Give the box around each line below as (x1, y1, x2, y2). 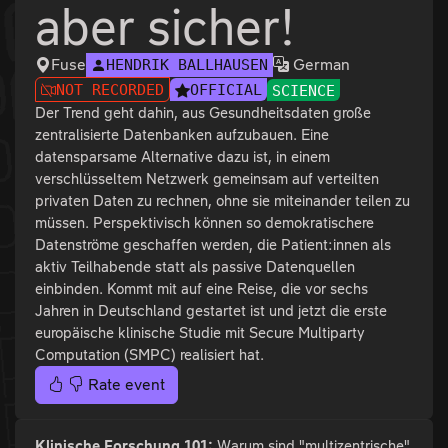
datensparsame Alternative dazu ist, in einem (35, 148, 330, 166)
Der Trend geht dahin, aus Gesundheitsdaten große (35, 104, 371, 122)
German (289, 56, 350, 73)
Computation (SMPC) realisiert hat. (35, 346, 264, 364)
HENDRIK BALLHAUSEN (106, 56, 268, 75)
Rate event (84, 376, 165, 394)
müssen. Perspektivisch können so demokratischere (35, 214, 374, 232)
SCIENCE (272, 81, 335, 100)
